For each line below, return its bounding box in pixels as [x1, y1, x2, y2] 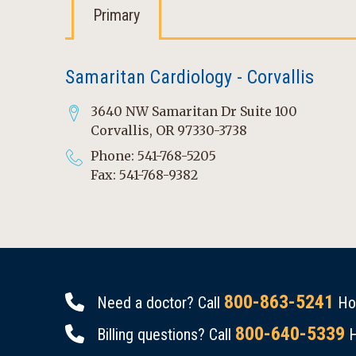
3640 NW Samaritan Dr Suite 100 [91, 103, 297, 119]
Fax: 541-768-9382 [91, 167, 198, 183]
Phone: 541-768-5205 [91, 148, 216, 164]
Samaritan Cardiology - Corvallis [65, 66, 314, 88]
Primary [93, 6, 140, 25]
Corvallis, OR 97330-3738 [91, 122, 247, 138]
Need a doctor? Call [97, 293, 224, 312]
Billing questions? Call [97, 325, 235, 344]
